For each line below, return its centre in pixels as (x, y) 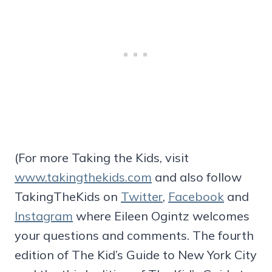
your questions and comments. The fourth (134, 235)
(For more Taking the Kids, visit (102, 157)
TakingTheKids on (68, 196)
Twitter (142, 196)
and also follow (197, 177)
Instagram (44, 216)
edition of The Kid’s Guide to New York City (136, 254)
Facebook (196, 196)
